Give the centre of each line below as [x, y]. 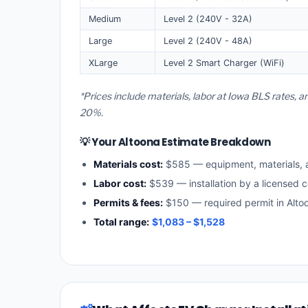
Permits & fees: [128, 203]
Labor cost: [120, 184]
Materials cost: [128, 164]
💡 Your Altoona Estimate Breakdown [175, 142]
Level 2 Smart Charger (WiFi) [224, 63]
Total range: [121, 222]
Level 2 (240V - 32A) [208, 19]
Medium [105, 19]
